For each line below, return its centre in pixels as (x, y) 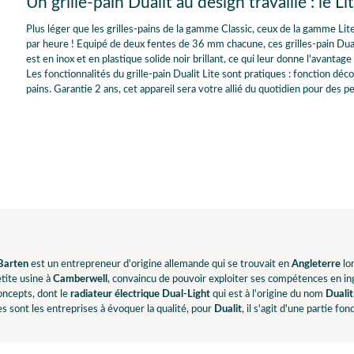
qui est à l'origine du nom (268, 295)
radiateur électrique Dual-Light (140, 295)
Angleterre (315, 265)
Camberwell (80, 280)
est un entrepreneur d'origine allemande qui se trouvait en (159, 265)
